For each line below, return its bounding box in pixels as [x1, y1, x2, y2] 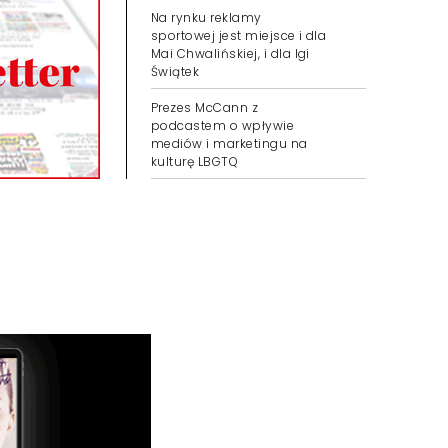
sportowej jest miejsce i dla [151, 27, 327, 44]
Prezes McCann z [151, 99, 259, 116]
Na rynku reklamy [151, 9, 262, 26]
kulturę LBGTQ [151, 153, 239, 170]
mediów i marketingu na [151, 135, 308, 152]
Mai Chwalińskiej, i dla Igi [151, 45, 310, 62]
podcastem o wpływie [151, 117, 295, 134]
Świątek [151, 63, 200, 80]
